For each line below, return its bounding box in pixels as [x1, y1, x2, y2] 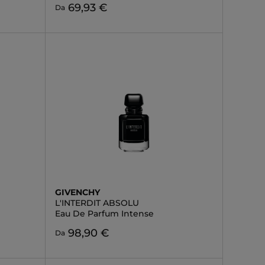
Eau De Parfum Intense [54, 208, 154, 219]
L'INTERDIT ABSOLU [54, 198, 139, 208]
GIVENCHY [54, 187, 100, 198]
